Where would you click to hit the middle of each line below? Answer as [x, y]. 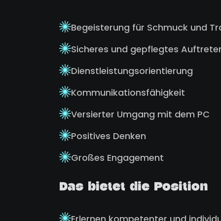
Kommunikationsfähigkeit [128, 92]
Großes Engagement [117, 158]
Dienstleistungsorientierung [132, 71]
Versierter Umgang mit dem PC [140, 114]
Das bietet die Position [133, 188]
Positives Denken [109, 136]
